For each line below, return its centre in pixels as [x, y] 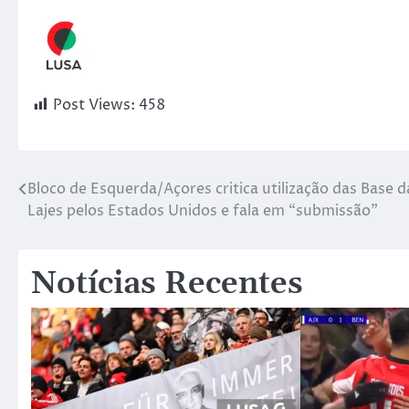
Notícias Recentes [167, 284]
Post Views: [94, 105]
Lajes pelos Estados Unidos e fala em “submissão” [203, 210]
